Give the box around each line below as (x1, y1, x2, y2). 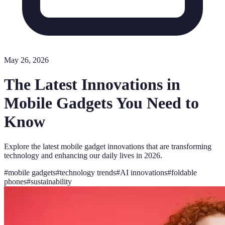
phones (4, 177, 27, 186)
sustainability (31, 177, 72, 186)
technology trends (60, 168, 116, 177)
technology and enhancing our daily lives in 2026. (4, 151, 162, 160)
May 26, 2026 (4, 56, 49, 64)
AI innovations (120, 168, 167, 177)
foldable (171, 168, 197, 177)
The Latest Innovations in (4, 75, 180, 94)
